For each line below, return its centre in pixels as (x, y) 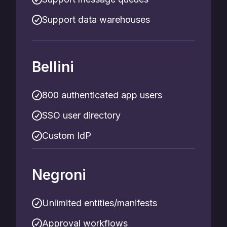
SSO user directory (81, 115)
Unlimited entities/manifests (100, 203)
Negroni (59, 175)
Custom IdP (67, 136)
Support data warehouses (96, 20)
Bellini (53, 67)
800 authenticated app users (102, 95)
